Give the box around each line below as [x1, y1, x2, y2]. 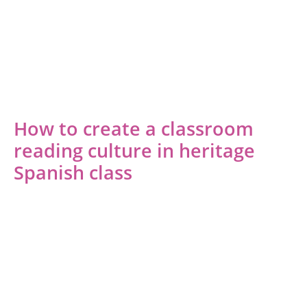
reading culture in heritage [14, 138, 255, 163]
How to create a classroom [14, 116, 254, 141]
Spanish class [14, 160, 132, 185]
